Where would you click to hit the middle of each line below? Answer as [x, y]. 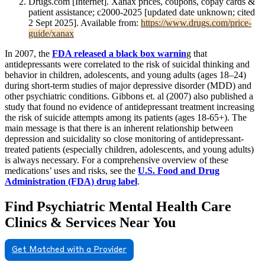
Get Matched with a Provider [69, 250]
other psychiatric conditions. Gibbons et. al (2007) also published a [129, 96]
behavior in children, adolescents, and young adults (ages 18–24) [125, 75]
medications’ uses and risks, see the [71, 170]
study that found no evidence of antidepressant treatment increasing [130, 106]
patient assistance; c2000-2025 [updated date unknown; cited [142, 12]
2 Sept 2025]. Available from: [85, 22]
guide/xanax [51, 33]
